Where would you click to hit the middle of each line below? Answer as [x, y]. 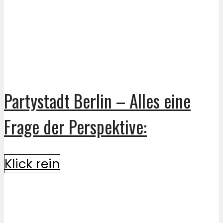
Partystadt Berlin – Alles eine [97, 101]
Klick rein [32, 164]
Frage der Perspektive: [75, 127]
